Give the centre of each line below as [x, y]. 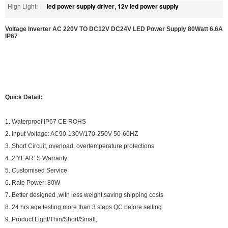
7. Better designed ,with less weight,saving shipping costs [84, 195]
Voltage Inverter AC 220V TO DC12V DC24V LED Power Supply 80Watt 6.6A [114, 29]
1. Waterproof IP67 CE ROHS [46, 121]
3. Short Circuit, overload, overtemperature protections [80, 146]
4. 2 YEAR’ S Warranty [36, 158]
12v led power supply [148, 6]
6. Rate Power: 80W [33, 182]
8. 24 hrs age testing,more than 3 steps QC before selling [83, 207]
